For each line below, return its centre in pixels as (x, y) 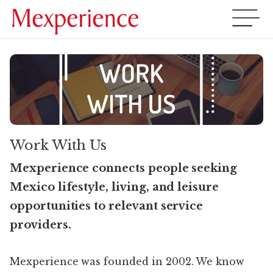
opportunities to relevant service (107, 206)
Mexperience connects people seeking (124, 168)
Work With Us (58, 145)
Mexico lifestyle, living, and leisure (115, 187)
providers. (41, 225)
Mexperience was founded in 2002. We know (127, 261)
